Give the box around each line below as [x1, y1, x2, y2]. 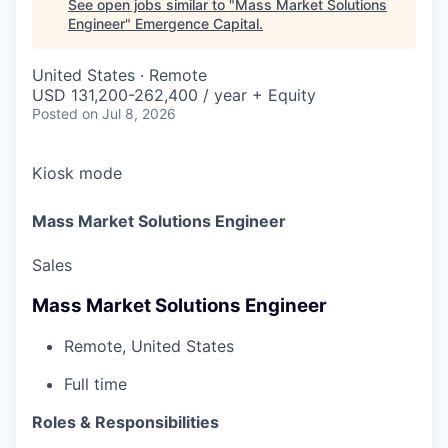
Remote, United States [64, 336, 234, 357]
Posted [32, 105, 78, 122]
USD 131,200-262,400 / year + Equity [32, 85, 316, 105]
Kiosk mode [32, 163, 122, 183]
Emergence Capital [135, 15, 259, 32]
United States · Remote [32, 65, 207, 85]
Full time [64, 374, 127, 395]
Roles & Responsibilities [32, 412, 219, 433]
